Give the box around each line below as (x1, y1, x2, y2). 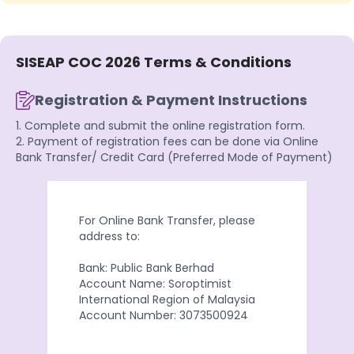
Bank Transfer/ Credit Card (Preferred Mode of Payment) (16, 149, 333, 165)
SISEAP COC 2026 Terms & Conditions (16, 51, 292, 72)
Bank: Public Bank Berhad (79, 259, 214, 276)
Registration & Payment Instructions (35, 89, 307, 110)
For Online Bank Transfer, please (79, 212, 255, 228)
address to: (79, 228, 140, 244)
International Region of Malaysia (79, 291, 255, 307)
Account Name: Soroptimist (79, 275, 232, 292)
